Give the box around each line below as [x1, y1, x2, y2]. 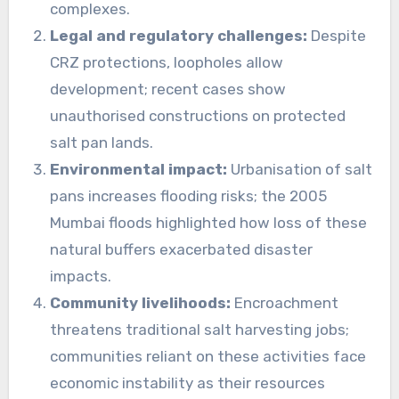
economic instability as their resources [49, 374, 325, 393]
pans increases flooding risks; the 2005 [49, 187, 327, 206]
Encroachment [230, 294, 338, 313]
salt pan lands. [49, 134, 153, 152]
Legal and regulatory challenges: [49, 27, 307, 45]
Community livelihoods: [49, 294, 231, 313]
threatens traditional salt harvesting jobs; [49, 321, 349, 339]
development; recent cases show [49, 80, 286, 99]
